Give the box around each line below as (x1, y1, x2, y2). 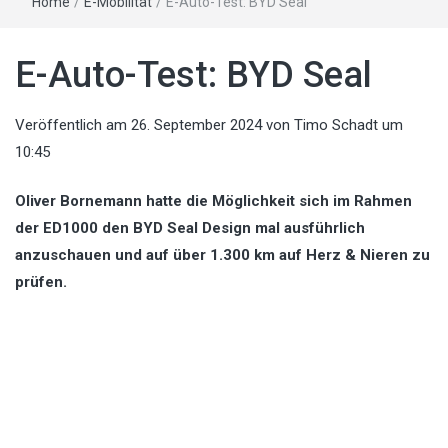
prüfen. (15, 273, 67, 292)
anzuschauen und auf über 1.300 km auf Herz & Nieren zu (15, 246, 430, 265)
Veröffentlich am (15, 115, 131, 134)
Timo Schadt (294, 115, 378, 134)
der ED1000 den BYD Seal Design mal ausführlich (15, 219, 365, 238)
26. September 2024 (131, 115, 262, 134)
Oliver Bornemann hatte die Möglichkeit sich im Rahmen (15, 192, 412, 211)
